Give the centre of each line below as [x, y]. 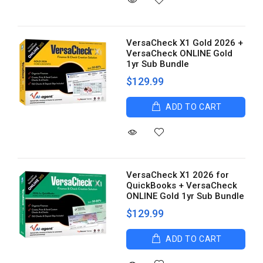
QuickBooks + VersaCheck [182, 186]
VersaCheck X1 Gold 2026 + [185, 43]
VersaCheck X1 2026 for [178, 175]
